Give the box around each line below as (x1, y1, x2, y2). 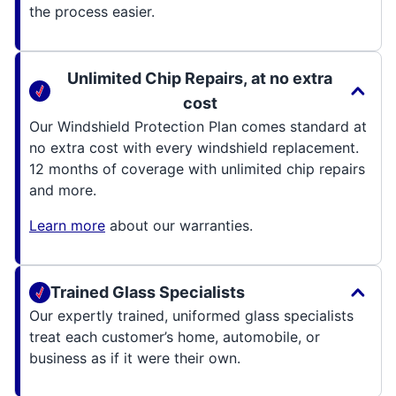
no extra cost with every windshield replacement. (29, 139, 359, 157)
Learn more (29, 217, 105, 235)
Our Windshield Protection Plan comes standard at (29, 118, 367, 136)
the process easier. (29, 3, 155, 21)
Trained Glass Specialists (50, 283, 245, 302)
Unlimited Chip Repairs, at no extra (67, 69, 332, 88)
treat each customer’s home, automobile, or (29, 328, 320, 346)
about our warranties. (105, 217, 253, 235)
